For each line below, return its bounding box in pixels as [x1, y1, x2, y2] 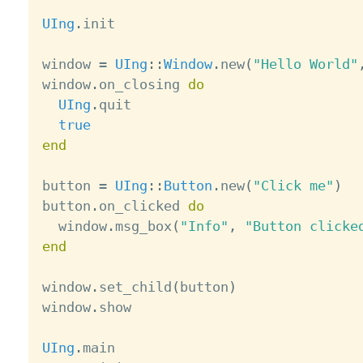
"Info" [179, 218, 228, 235]
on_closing [98, 76, 188, 93]
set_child [98, 279, 172, 296]
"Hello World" [252, 56, 358, 73]
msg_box [114, 218, 172, 235]
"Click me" [252, 177, 334, 194]
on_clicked [98, 198, 188, 215]
